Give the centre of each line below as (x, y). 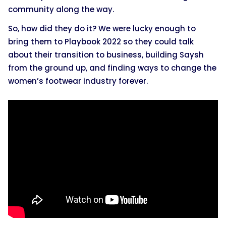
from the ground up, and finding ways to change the (112, 68)
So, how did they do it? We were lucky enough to (102, 28)
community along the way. (61, 9)
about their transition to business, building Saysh (106, 54)
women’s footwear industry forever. (78, 81)
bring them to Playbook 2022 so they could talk (101, 41)
